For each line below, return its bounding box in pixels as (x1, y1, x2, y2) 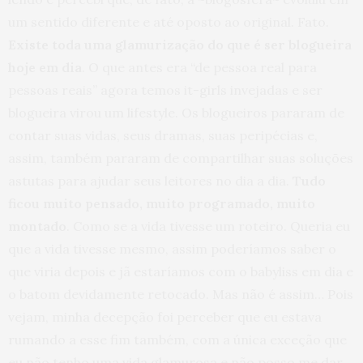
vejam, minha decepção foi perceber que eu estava (8, 309, 322, 325)
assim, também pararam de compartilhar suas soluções (8, 150, 353, 166)
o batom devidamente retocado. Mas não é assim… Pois (8, 286, 353, 302)
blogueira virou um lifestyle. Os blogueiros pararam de (8, 105, 344, 121)
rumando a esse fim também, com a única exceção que (8, 331, 347, 348)
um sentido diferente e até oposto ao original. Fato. (8, 14, 329, 30)
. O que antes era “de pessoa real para (82, 59, 317, 75)
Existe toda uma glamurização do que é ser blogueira (8, 36, 352, 53)
